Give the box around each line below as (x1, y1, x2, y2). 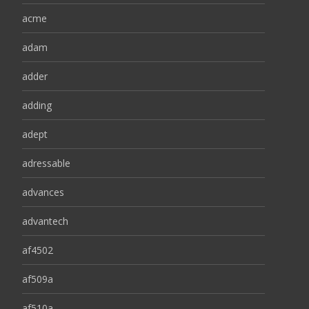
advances (22, 186, 64, 199)
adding (22, 99, 52, 112)
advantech (22, 215, 68, 228)
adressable (22, 157, 70, 170)
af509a (22, 272, 53, 286)
